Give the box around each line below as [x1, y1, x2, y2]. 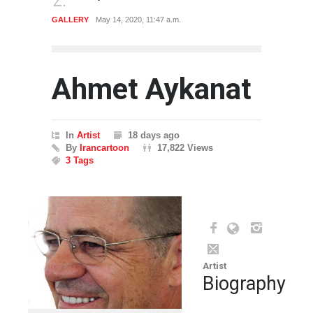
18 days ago [128, 129, 180, 140]
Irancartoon [80, 142, 129, 153]
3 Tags [66, 154, 94, 166]
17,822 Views [157, 142, 213, 153]
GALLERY [52, 15, 89, 24]
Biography [202, 272, 286, 295]
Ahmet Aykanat [52, 71, 252, 106]
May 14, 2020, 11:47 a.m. [96, 15, 181, 24]
